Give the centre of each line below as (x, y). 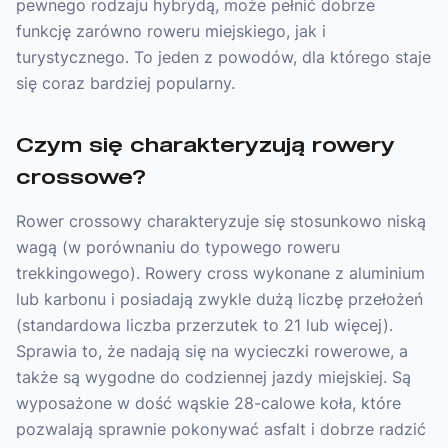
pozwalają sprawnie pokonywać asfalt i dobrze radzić (221, 429)
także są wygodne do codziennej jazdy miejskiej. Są (213, 377)
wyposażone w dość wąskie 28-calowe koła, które (208, 403)
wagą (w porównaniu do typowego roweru (178, 247)
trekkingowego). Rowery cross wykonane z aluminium (220, 273)
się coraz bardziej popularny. (125, 83)
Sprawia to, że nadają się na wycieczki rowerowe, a (212, 351)
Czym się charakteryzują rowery (205, 144)
